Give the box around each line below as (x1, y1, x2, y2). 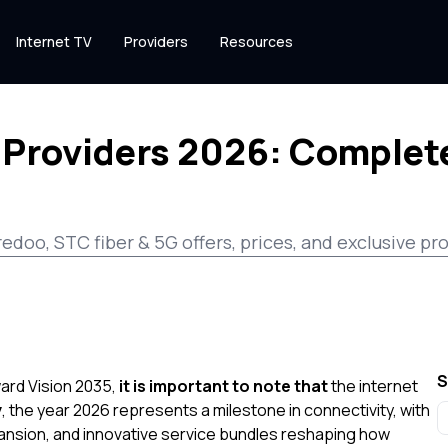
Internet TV (16, 32, 92, 51)
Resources (220, 32, 293, 51)
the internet (328, 375, 418, 397)
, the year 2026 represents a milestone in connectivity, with (2, 399, 430, 421)
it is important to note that (119, 375, 328, 397)
